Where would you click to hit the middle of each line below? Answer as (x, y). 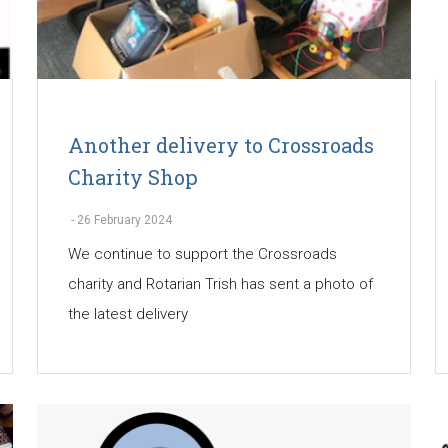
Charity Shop (132, 177)
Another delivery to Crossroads (220, 145)
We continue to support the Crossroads (202, 254)
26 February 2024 (124, 220)
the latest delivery (127, 314)
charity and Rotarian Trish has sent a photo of (220, 284)
